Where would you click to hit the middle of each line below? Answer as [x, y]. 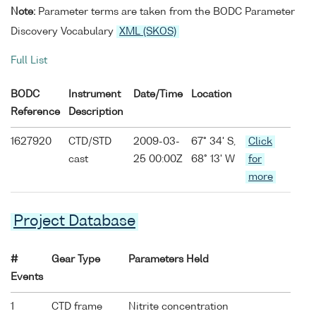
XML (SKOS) [148, 31]
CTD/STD [90, 142]
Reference [35, 113]
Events [27, 278]
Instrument [95, 95]
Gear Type [76, 260]
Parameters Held [169, 260]
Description [96, 113]
